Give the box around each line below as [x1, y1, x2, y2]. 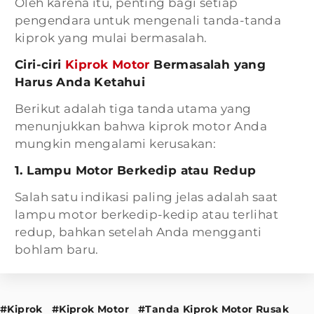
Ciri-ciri [15, 57, 66, 71]
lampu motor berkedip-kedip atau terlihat [15, 207, 278, 221]
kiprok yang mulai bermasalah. [15, 31, 207, 45]
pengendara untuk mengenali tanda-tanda [15, 13, 282, 27]
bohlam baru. [15, 243, 99, 257]
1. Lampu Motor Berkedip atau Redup [15, 163, 257, 177]
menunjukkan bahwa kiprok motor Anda [15, 119, 267, 133]
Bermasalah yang [149, 57, 266, 71]
